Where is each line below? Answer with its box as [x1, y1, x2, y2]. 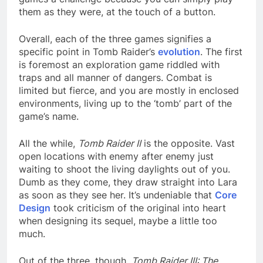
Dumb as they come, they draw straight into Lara [19, 176, 237, 188]
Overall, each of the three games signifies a [19, 32, 211, 45]
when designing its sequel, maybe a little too [19, 214, 217, 227]
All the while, [19, 137, 78, 149]
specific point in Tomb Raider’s [19, 45, 158, 58]
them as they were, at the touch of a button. [19, 5, 215, 18]
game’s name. [19, 110, 82, 122]
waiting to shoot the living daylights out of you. [19, 163, 230, 175]
